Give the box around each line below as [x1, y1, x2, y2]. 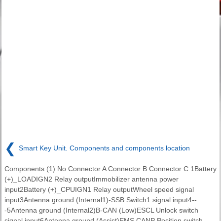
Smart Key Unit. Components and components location [19, 144, 190, 152]
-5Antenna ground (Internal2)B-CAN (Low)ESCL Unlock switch [4, 206, 198, 215]
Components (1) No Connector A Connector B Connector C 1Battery [4, 165, 217, 173]
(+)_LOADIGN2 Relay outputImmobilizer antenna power [4, 175, 179, 184]
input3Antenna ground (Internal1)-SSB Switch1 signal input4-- [4, 196, 197, 204]
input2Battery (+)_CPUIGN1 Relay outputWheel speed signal [4, 185, 194, 194]
